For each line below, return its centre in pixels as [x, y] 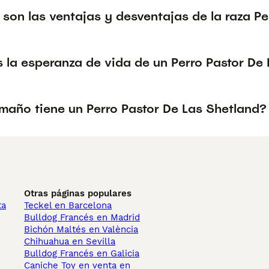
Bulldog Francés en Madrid [82, 217]
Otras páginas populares [78, 193]
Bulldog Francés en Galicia [82, 253]
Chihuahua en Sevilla [70, 241]
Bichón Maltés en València [81, 229]
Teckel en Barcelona [68, 205]
